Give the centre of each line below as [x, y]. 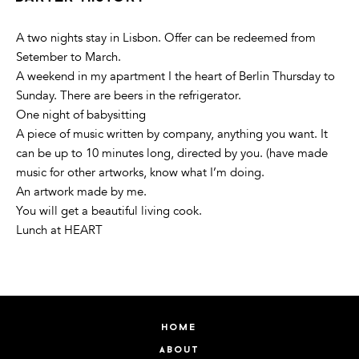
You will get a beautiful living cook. [109, 211]
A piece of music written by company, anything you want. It [172, 134]
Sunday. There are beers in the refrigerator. [129, 96]
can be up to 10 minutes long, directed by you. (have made [172, 153]
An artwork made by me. [81, 192]
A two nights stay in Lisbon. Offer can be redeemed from [166, 38]
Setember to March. [69, 57]
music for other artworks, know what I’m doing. [140, 173]
